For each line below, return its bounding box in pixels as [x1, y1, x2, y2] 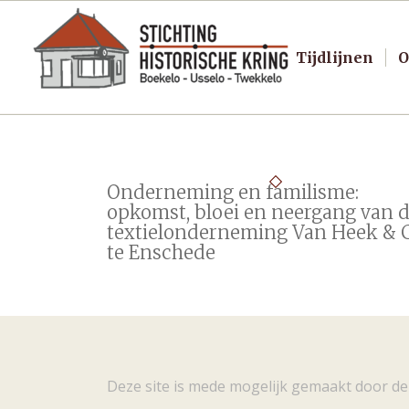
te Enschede [107, 241, 216, 264]
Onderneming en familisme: [107, 181, 360, 204]
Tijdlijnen [295, 48, 373, 67]
